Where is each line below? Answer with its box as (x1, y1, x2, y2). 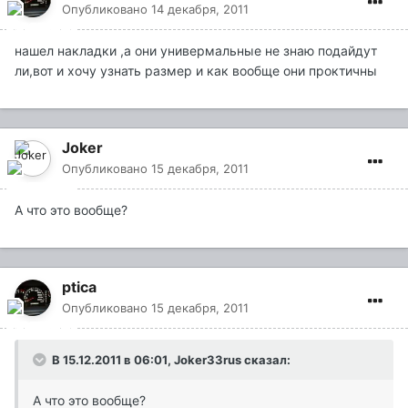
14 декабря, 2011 (151, 2, 249, 17)
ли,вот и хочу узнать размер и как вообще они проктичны (15, 63, 377, 79)
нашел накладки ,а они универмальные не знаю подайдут (15, 43, 377, 59)
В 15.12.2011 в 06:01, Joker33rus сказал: (49, 352, 291, 368)
